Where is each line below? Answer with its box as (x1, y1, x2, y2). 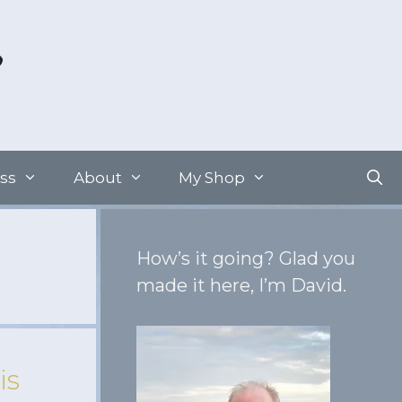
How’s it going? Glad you (136, 248, 355, 269)
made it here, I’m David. (136, 275, 346, 296)
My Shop (179, 169, 246, 187)
